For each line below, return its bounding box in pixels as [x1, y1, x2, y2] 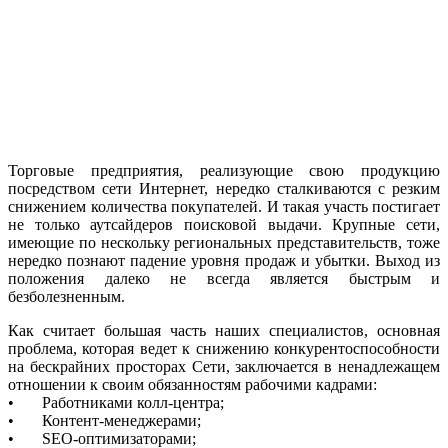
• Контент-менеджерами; [8, 411, 201, 429]
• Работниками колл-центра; [8, 393, 224, 411]
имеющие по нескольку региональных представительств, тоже [8, 233, 440, 251]
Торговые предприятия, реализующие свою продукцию [8, 161, 440, 179]
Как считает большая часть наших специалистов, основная [8, 321, 440, 339]
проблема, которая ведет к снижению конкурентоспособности [8, 339, 440, 357]
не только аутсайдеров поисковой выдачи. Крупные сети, [8, 215, 440, 233]
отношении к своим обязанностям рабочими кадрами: [8, 375, 377, 393]
